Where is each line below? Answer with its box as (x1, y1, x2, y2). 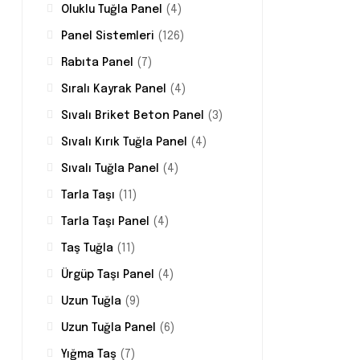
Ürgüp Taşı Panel (61, 269, 154, 281)
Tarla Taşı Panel (61, 216, 149, 228)
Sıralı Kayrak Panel (61, 84, 166, 96)
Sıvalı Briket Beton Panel (61, 110, 204, 122)
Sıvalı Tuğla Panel (61, 163, 159, 175)
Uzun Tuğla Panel (61, 322, 156, 334)
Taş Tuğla (61, 243, 113, 255)
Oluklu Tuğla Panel (61, 4, 162, 16)
